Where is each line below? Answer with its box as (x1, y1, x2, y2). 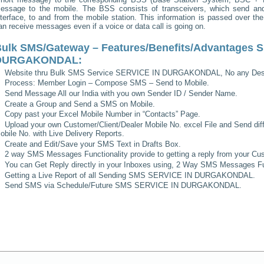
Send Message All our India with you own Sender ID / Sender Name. (5, 88, 238, 98)
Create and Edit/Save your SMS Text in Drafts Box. (5, 139, 181, 148)
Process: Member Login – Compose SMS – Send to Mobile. (5, 78, 210, 88)
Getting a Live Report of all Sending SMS (5, 170, 146, 180)
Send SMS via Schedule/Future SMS (5, 181, 133, 190)
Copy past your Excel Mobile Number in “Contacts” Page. (5, 110, 201, 119)
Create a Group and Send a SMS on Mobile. (5, 99, 156, 108)
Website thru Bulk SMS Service (5, 68, 116, 77)
